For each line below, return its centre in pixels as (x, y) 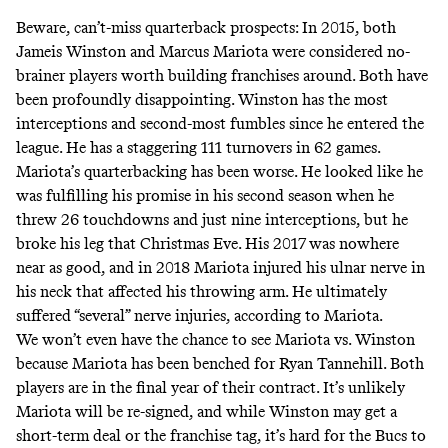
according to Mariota (306, 316)
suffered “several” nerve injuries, (125, 316)
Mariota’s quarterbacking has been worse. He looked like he (219, 172)
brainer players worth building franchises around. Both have (222, 76)
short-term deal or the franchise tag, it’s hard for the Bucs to (221, 436)
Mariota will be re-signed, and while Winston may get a (206, 412)
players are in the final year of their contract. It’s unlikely (210, 388)
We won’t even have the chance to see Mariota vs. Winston (215, 340)
